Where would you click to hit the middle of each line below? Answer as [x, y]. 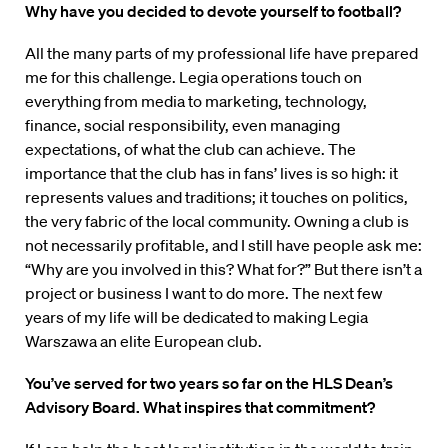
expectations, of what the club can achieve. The [190, 149]
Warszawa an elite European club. [143, 341]
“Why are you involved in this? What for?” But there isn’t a [223, 269]
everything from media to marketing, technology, [196, 101]
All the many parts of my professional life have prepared [221, 53]
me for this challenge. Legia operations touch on [193, 77]
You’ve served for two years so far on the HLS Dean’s [209, 383]
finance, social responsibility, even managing [182, 125]
